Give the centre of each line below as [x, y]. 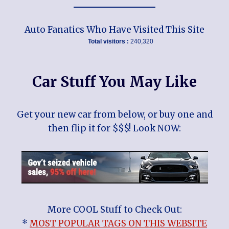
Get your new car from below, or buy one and [114, 114]
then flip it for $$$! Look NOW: [114, 128]
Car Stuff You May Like [114, 82]
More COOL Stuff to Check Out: [114, 209]
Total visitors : [109, 41]
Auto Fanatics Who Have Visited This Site [114, 29]
